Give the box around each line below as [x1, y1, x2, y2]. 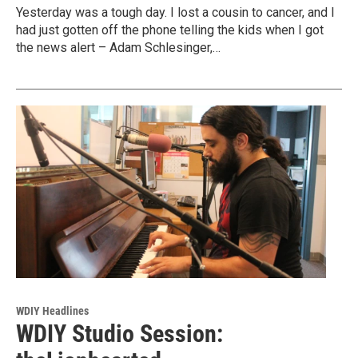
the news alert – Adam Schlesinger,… [16, 40, 221, 56]
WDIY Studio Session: [16, 320, 223, 348]
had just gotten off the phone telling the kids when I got [16, 22, 324, 38]
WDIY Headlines [16, 304, 89, 318]
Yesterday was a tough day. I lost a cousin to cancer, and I [16, 5, 335, 21]
